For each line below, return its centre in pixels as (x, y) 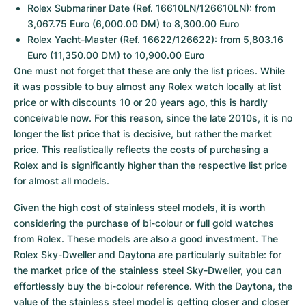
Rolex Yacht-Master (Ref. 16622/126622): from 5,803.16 (155, 39)
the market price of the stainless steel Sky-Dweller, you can (148, 270)
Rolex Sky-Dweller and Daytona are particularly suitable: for (148, 254)
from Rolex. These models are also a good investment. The (146, 239)
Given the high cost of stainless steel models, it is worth (139, 207)
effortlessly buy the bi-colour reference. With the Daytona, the (153, 286)
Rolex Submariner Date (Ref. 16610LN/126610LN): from (151, 8)
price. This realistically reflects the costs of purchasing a (141, 149)
